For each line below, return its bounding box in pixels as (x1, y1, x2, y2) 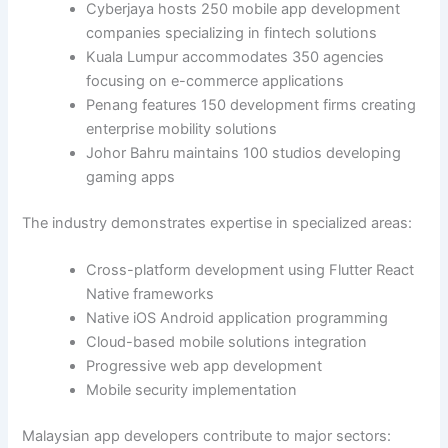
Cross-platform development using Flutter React (86, 261, 415, 280)
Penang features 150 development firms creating (86, 96, 417, 115)
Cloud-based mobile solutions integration (86, 333, 368, 352)
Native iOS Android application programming (86, 309, 389, 328)
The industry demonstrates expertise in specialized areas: (22, 214, 413, 233)
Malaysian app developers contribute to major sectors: (22, 427, 392, 446)
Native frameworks (86, 285, 215, 304)
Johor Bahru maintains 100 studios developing (86, 144, 402, 163)
